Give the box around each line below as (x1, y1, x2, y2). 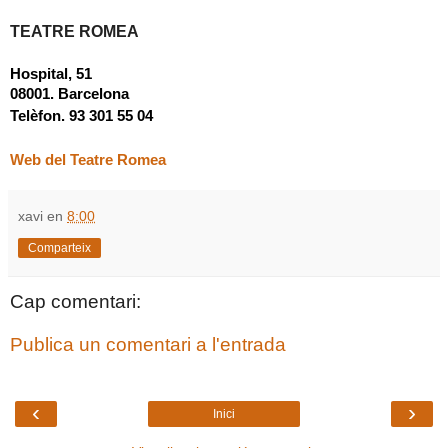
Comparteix (28, 240, 91, 255)
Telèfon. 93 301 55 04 (10, 107, 153, 124)
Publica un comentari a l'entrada (10, 334, 286, 356)
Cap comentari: (10, 290, 141, 312)
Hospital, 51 (10, 66, 92, 83)
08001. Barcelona (10, 86, 129, 103)
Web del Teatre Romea (10, 151, 166, 168)
